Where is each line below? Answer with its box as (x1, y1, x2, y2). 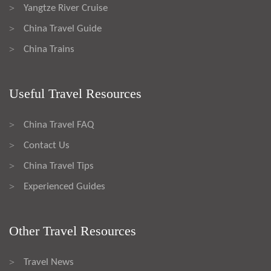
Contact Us (24, 140, 70, 151)
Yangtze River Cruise (24, 3, 108, 13)
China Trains (24, 44, 74, 54)
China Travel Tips (24, 161, 94, 171)
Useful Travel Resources (9, 86, 142, 101)
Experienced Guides (24, 181, 105, 192)
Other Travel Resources (9, 223, 136, 238)
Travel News (24, 257, 74, 267)
